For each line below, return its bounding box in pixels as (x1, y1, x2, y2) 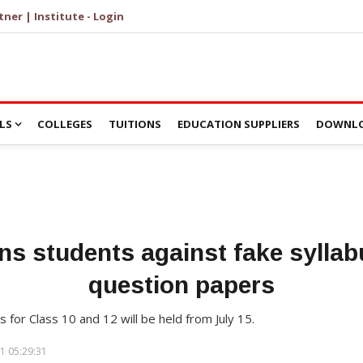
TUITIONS (109, 116, 161, 131)
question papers (88, 271, 275, 298)
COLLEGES (37, 116, 92, 131)
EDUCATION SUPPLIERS (177, 116, 300, 131)
